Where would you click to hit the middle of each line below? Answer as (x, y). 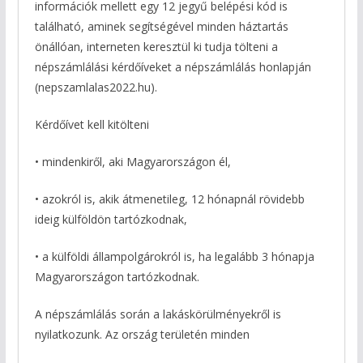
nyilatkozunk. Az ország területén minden (142, 335)
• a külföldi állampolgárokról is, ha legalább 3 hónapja (174, 257)
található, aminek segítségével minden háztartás (161, 27)
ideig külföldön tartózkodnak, (111, 220)
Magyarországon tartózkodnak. (117, 277)
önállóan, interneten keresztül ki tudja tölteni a (156, 47)
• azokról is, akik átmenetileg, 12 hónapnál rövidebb (169, 199)
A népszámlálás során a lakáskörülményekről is (158, 314)
